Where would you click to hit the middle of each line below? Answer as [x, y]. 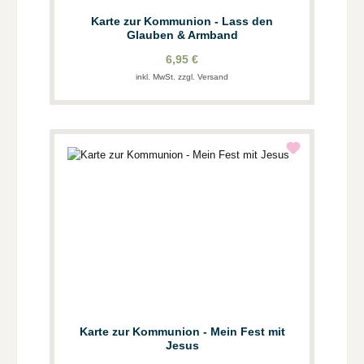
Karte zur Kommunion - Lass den [182, 22]
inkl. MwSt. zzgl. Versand [182, 77]
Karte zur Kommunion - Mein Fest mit [141, 332]
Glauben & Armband [182, 35]
